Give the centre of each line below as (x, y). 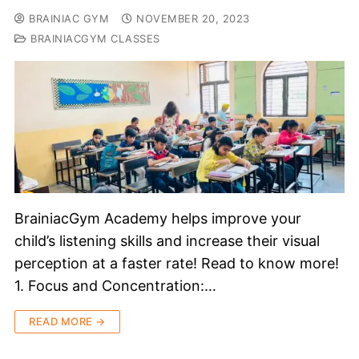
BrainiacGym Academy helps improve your (158, 218)
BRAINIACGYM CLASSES (93, 38)
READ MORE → (67, 321)
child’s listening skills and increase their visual (167, 240)
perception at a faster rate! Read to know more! (177, 263)
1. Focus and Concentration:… (115, 285)
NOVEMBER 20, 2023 (193, 18)
